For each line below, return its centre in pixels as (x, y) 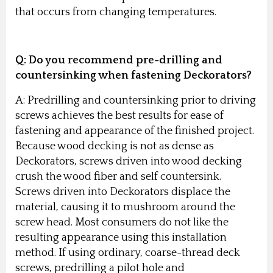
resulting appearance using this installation (121, 237)
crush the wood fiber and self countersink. (118, 176)
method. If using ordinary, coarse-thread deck (128, 253)
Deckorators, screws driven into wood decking (129, 161)
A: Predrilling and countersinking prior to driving (136, 100)
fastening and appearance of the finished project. (135, 131)
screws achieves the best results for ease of (119, 115)
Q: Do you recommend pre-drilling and (119, 60)
